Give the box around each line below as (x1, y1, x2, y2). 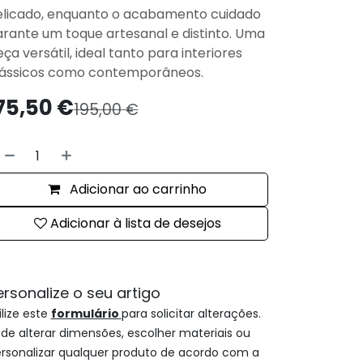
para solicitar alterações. (121, 305, 261, 322)
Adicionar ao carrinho (66, 180, 207, 199)
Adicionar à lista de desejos (49, 214, 221, 233)
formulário (50, 305, 119, 322)
